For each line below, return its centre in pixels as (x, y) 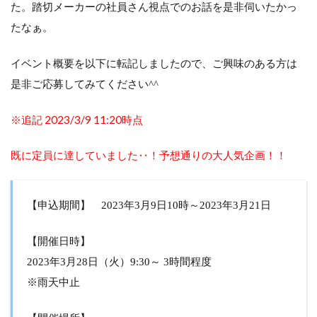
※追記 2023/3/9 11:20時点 (77, 120)
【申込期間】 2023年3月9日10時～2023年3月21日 (149, 205)
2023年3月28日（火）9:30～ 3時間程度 (119, 261)
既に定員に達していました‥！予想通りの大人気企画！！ (149, 155)
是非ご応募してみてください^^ (85, 84)
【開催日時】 (59, 241)
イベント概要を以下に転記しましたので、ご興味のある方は (154, 63)
